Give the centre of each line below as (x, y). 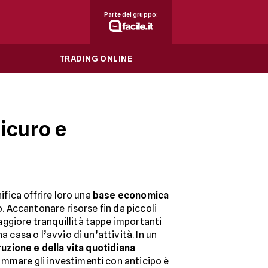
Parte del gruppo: (131, 14)
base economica (131, 195)
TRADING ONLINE (96, 59)
